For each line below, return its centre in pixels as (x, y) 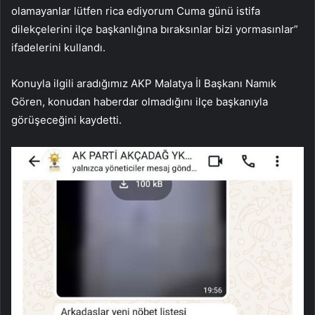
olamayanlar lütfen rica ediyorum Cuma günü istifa (136, 11)
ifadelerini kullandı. (58, 48)
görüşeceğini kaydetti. (66, 120)
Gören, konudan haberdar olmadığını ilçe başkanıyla (140, 102)
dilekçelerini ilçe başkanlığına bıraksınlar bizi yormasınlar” (155, 30)
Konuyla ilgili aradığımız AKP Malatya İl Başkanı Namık (144, 84)
